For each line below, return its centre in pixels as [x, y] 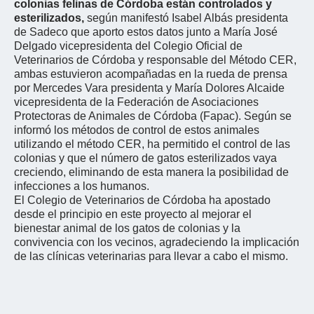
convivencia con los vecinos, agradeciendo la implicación [157, 242]
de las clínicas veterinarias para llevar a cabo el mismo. [151, 256]
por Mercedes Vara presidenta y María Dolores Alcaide [149, 88]
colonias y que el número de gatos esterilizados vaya [145, 158]
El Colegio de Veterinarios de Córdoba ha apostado [142, 200]
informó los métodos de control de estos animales [137, 130]
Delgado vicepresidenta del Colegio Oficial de [128, 46]
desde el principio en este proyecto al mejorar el [133, 214]
